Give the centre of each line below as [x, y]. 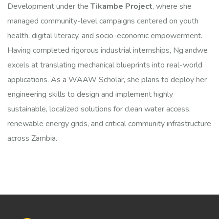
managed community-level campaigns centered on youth [103, 21]
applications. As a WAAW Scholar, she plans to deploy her [107, 79]
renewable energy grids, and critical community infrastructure [109, 123]
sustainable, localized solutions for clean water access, [99, 109]
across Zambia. [32, 138]
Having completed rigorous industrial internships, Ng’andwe [108, 50]
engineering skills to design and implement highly [90, 94]
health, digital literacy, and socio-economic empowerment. [105, 35]
